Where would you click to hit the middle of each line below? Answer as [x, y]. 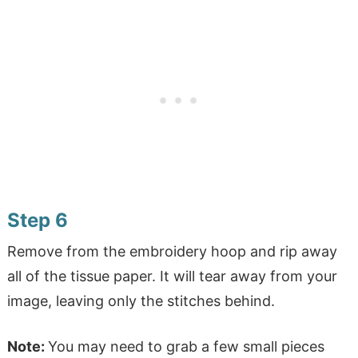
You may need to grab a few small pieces [186, 347]
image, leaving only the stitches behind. [141, 301]
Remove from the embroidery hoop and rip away [172, 252]
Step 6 [37, 221]
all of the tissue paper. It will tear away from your [172, 276]
